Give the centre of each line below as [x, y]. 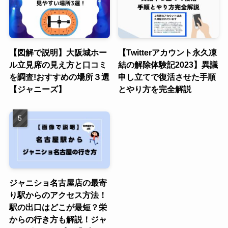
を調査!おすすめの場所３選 [59, 77]
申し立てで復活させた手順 [167, 77]
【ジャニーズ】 [37, 89]
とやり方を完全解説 [155, 89]
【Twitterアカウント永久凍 [168, 52]
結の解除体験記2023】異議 [168, 65]
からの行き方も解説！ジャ [58, 219]
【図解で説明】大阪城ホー [58, 52]
